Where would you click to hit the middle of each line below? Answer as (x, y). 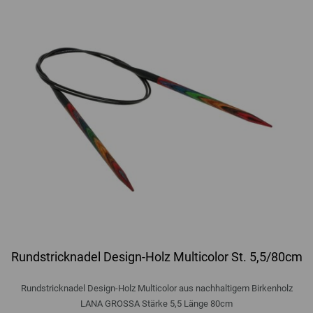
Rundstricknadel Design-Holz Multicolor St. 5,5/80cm (156, 256)
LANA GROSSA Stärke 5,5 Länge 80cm (156, 303)
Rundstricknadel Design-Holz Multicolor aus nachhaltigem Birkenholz (156, 288)
